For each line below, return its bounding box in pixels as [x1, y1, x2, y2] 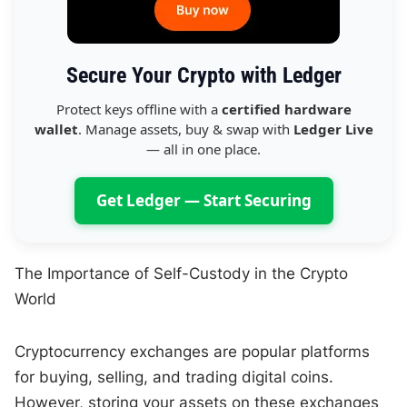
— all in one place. [146, 139, 261, 158]
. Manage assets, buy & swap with [77, 119, 293, 138]
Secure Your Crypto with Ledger [65, 62, 342, 88]
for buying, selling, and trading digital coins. [15, 367, 334, 386]
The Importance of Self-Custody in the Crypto [15, 263, 349, 283]
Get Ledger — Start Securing [95, 189, 312, 211]
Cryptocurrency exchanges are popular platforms [15, 342, 371, 361]
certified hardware [221, 99, 352, 118]
